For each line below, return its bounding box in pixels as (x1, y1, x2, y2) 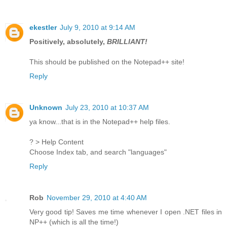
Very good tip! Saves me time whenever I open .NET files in (29, 207, 222, 216)
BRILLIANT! (107, 37, 147, 46)
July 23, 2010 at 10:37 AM (65, 103, 149, 111)
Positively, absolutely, (29, 37, 107, 46)
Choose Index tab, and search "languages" (29, 147, 167, 156)
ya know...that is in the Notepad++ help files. (29, 117, 170, 126)
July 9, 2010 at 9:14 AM (60, 23, 135, 31)
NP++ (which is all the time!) (29, 217, 119, 226)
